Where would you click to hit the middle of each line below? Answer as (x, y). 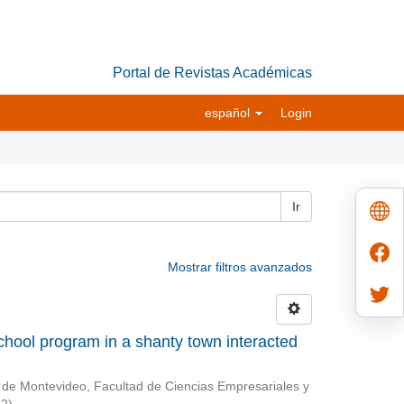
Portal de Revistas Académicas (212, 73)
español (229, 113)
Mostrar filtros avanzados (240, 267)
